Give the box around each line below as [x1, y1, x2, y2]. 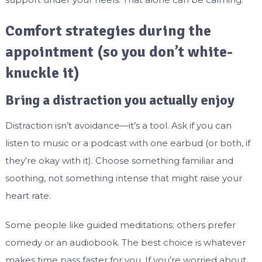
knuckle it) [5, 64, 80, 83]
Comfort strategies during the [5, 22, 211, 41]
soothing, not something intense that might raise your [5, 173, 242, 184]
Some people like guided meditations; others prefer [5, 219, 236, 231]
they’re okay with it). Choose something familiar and [5, 155, 233, 167]
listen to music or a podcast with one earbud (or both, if [5, 137, 250, 149]
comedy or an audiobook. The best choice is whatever [5, 237, 246, 249]
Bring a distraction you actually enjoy [5, 91, 235, 109]
